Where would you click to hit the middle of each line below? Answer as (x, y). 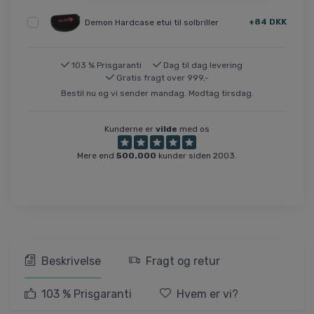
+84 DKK (268, 21)
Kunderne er (130, 129)
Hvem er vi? (207, 294)
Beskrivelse (71, 261)
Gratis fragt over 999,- (162, 78)
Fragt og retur (183, 261)
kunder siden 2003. (197, 156)
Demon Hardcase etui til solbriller (152, 22)
